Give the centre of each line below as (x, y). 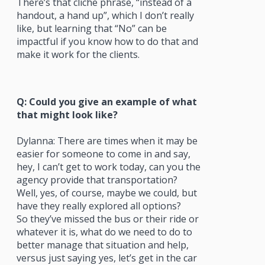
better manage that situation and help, (102, 245)
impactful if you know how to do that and (107, 41)
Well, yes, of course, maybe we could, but (106, 193)
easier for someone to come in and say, (103, 153)
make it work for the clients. (78, 54)
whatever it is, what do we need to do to (104, 232)
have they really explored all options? (98, 206)
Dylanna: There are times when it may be (107, 140)
